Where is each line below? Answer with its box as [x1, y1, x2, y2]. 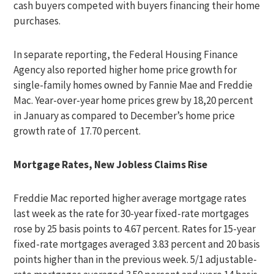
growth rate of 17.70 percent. [13, 124, 141, 138]
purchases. [13, 14, 61, 28]
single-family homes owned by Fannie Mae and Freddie [13, 78, 253, 92]
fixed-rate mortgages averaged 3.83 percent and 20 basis [13, 237, 261, 251]
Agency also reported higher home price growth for [13, 63, 237, 76]
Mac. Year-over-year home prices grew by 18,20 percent [13, 94, 254, 107]
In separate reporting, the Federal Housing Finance [13, 48, 239, 61]
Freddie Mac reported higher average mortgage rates [13, 191, 247, 205]
